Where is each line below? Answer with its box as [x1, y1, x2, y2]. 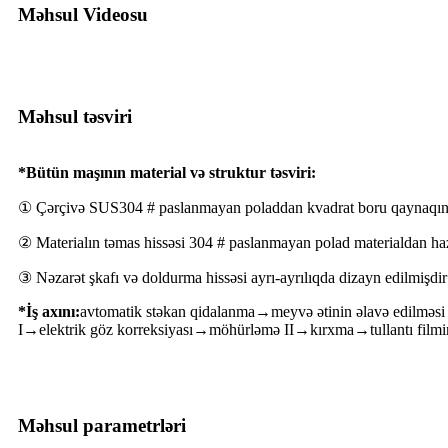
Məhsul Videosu [18, 3, 148, 25]
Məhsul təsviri [18, 105, 132, 127]
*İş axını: [18, 302, 80, 320]
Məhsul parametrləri [18, 414, 186, 436]
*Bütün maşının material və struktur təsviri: [18, 163, 316, 181]
